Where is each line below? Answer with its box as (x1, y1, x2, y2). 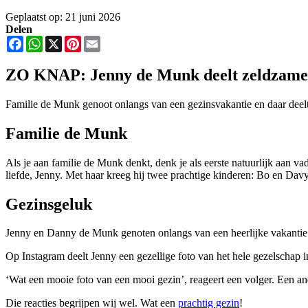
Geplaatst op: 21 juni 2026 (5, 11, 120, 23)
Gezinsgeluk (5, 195, 92, 213)
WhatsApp (43, 35, 89, 47)
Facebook (23, 35, 66, 47)
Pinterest (81, 35, 118, 47)
